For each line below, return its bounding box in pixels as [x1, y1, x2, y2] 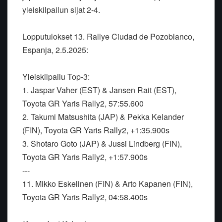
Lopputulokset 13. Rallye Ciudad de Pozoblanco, [22, 31, 194, 43]
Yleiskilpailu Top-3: [22, 71, 90, 83]
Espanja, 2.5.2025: [22, 44, 88, 56]
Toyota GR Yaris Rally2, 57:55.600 [22, 98, 144, 110]
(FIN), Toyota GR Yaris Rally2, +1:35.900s [22, 124, 169, 136]
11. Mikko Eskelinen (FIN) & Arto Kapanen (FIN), [22, 178, 193, 190]
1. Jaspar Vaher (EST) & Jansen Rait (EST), [22, 84, 176, 96]
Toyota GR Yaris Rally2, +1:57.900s [22, 151, 148, 163]
